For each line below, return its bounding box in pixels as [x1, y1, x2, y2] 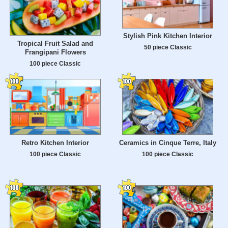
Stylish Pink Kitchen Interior [123, 32, 212, 40]
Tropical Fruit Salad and [17, 40, 93, 48]
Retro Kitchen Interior [21, 139, 89, 147]
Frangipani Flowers [24, 48, 86, 56]
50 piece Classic [144, 44, 192, 51]
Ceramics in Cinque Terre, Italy [119, 139, 216, 147]
